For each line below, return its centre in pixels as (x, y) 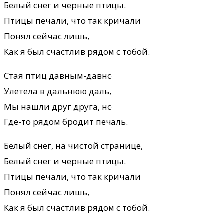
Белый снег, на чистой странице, (73, 145)
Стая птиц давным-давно (58, 75)
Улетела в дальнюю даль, (57, 91)
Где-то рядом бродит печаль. (66, 121)
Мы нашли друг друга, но (58, 106)
